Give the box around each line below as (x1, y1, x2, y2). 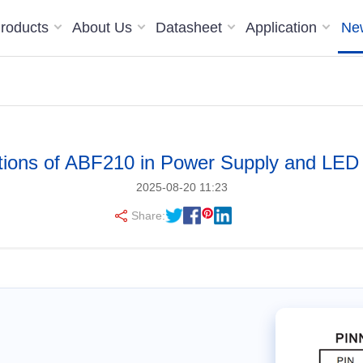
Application (246, 19, 322, 36)
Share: (131, 209, 165, 222)
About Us (72, 19, 137, 36)
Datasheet (156, 19, 227, 36)
